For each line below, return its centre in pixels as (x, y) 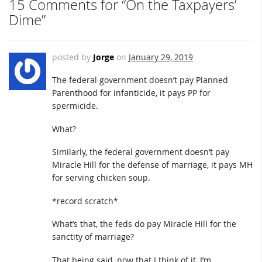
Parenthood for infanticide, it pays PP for (131, 93)
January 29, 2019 (161, 57)
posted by (73, 57)
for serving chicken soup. (101, 178)
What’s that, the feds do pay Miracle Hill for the (144, 224)
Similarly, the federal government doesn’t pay (141, 152)
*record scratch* (85, 201)
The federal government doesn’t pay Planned (140, 80)
